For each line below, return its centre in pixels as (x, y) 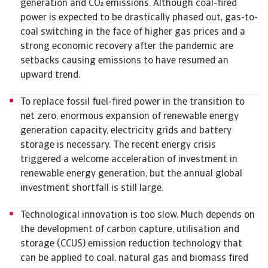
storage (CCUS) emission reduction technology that (131, 244)
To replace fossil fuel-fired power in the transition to (133, 102)
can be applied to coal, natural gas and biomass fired (134, 258)
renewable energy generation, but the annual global (131, 174)
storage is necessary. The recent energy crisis (118, 145)
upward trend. (50, 75)
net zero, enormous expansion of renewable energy (130, 117)
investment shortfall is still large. (92, 188)
